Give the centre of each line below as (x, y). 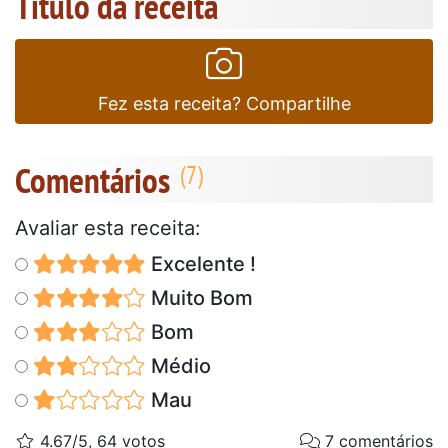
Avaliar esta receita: (108, 227)
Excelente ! (200, 263)
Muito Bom (199, 297)
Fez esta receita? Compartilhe (224, 103)
